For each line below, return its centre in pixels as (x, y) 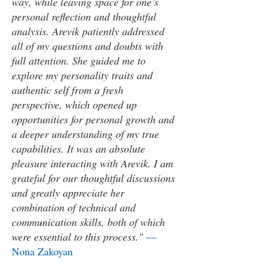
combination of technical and (74, 207)
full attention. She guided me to (79, 60)
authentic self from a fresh (68, 90)
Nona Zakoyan (42, 251)
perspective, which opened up (74, 104)
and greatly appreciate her (68, 193)
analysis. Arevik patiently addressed (88, 31)
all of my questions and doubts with (87, 46)
